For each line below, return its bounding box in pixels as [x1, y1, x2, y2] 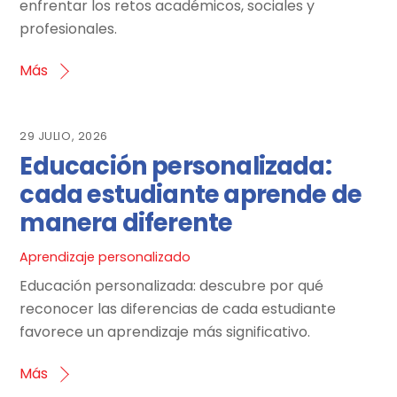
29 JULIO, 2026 [19, 128, 108, 144]
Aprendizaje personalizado [19, 247, 191, 266]
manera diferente [19, 205, 233, 240]
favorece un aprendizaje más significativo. [19, 322, 311, 343]
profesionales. [19, 18, 118, 39]
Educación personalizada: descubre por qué [19, 276, 324, 297]
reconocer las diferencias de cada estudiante [19, 299, 337, 320]
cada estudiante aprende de [19, 176, 362, 212]
